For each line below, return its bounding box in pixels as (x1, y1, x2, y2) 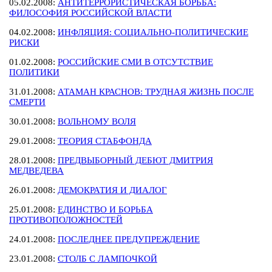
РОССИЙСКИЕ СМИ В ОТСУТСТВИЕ (58, 57, 213, 67)
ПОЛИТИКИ (9, 67, 59, 77)
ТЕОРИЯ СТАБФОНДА (58, 136, 152, 146)
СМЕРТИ (9, 97, 46, 107)
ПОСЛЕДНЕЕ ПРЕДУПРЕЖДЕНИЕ (58, 234, 200, 244)
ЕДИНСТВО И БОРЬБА (58, 205, 153, 214)
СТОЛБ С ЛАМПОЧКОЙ (58, 254, 157, 263)
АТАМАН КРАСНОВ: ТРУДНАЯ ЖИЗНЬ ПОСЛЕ (58, 87, 254, 97)
